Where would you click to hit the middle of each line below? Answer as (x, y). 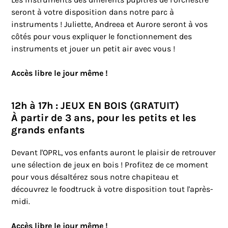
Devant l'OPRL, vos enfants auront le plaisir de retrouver (114, 153)
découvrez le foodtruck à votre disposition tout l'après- (112, 189)
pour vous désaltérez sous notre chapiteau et (95, 177)
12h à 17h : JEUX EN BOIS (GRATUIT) (95, 106)
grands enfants (48, 130)
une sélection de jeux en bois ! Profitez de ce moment (110, 165)
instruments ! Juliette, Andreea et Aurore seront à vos (110, 24)
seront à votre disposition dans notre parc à (93, 12)
